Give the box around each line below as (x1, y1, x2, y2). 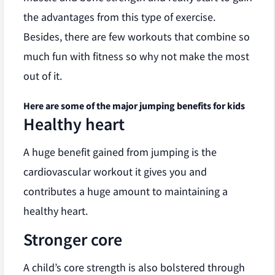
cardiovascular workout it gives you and (23, 165, 207, 179)
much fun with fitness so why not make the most (23, 50, 249, 63)
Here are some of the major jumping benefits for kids (23, 99, 245, 112)
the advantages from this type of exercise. (23, 10, 215, 24)
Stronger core (23, 228, 122, 250)
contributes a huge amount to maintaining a (23, 185, 228, 198)
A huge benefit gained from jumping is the (23, 145, 217, 159)
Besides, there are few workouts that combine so (23, 30, 250, 44)
